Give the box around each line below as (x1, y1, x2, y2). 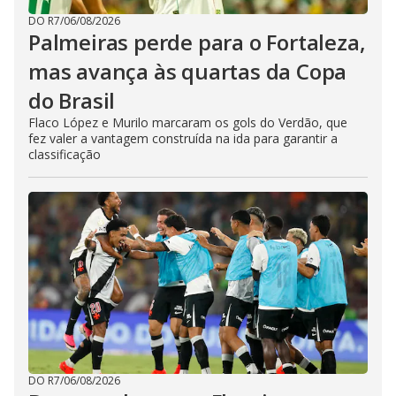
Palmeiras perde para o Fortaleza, (28, 27, 366, 57)
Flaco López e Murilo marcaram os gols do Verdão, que (28, 114, 347, 132)
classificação (28, 146, 101, 164)
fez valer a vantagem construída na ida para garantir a (28, 130, 338, 148)
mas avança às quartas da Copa (28, 57, 347, 87)
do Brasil (28, 86, 116, 116)
